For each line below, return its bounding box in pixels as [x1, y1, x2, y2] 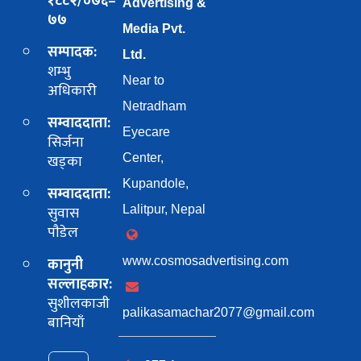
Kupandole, [122, 176, 189, 191]
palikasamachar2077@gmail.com [122, 305, 315, 320]
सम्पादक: [48, 40, 98, 65]
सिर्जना [48, 131, 85, 156]
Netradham [122, 99, 187, 114]
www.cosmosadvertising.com [122, 254, 289, 268]
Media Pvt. [122, 22, 186, 36]
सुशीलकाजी [48, 292, 110, 317]
